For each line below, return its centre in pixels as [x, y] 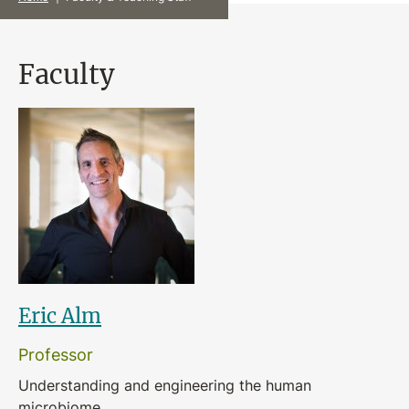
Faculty [67, 73]
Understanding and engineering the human [165, 385]
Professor [56, 354]
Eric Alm [60, 315]
